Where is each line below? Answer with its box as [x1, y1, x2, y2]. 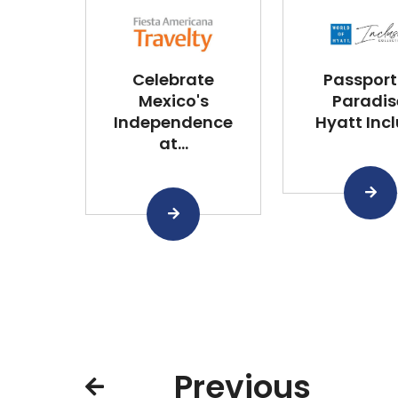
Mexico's [138, 89, 209, 112]
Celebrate [132, 68, 214, 91]
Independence [114, 110, 233, 133]
